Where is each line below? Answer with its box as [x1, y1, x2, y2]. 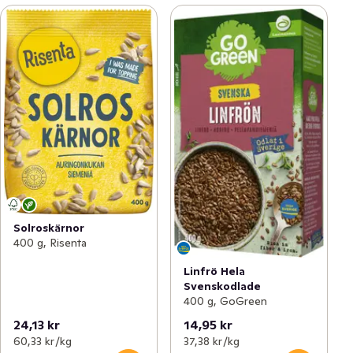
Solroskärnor [13, 221, 84, 236]
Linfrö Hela [184, 263, 245, 278]
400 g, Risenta [13, 236, 87, 251]
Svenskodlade [184, 278, 261, 293]
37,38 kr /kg [184, 333, 240, 348]
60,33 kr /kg [13, 333, 72, 348]
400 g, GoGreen [184, 293, 267, 308]
